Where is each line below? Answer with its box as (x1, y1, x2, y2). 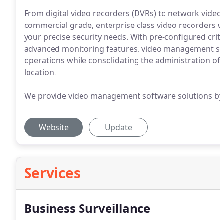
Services (24, 164, 81, 182)
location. (24, 67, 56, 78)
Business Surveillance (24, 200, 150, 216)
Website (38, 122, 69, 133)
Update (105, 122, 132, 133)
